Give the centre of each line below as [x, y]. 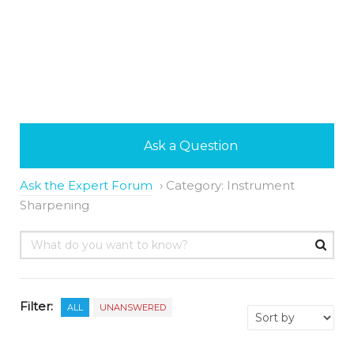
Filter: [36, 306]
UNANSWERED [133, 307]
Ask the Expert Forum [86, 185]
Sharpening [55, 205]
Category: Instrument [230, 185]
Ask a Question [189, 145]
